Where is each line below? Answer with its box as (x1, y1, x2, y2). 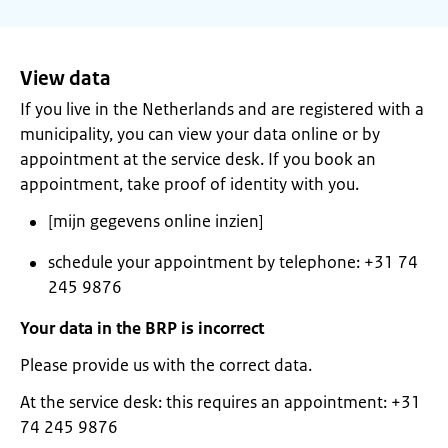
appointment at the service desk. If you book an (20, 148, 376, 170)
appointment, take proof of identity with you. (20, 173, 359, 195)
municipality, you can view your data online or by (20, 123, 380, 145)
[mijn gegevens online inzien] (48, 210, 380, 232)
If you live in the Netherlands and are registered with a (20, 98, 424, 120)
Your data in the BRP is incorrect (20, 317, 264, 339)
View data (20, 66, 111, 91)
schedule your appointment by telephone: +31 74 (48, 251, 418, 273)
